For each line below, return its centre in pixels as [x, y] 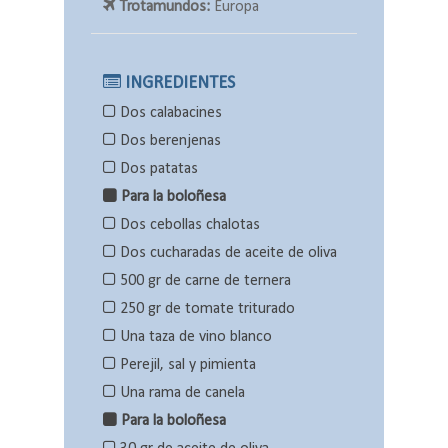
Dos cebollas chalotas [188, 225]
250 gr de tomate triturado [205, 309]
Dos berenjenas [168, 141]
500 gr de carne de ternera [203, 281]
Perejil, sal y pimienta [186, 365]
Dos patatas [157, 169]
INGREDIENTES [178, 84]
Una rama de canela [180, 393]
